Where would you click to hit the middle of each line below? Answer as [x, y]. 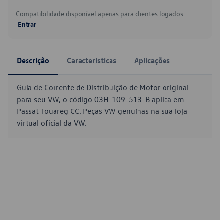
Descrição [33, 60]
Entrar [27, 24]
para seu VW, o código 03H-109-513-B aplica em [100, 99]
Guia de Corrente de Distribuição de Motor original [103, 87]
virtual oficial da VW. [52, 123]
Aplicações [152, 60]
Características [92, 60]
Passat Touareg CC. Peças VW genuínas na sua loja [102, 111]
